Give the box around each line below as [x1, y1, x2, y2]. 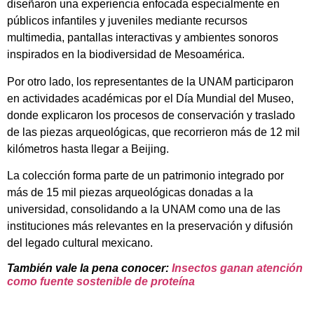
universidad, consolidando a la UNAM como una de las [7, 203, 280, 216]
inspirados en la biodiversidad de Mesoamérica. [7, 48, 245, 61]
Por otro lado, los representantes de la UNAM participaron [7, 75, 294, 88]
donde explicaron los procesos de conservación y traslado [7, 109, 295, 121]
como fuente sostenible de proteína [7, 275, 195, 288]
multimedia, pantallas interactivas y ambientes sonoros [7, 32, 278, 44]
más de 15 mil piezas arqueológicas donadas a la [7, 186, 253, 199]
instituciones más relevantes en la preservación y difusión [7, 220, 293, 233]
